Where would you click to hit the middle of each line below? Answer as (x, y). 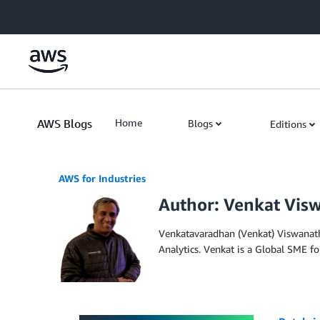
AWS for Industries (102, 178)
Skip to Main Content (54, 14)
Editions (288, 124)
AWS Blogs (65, 124)
